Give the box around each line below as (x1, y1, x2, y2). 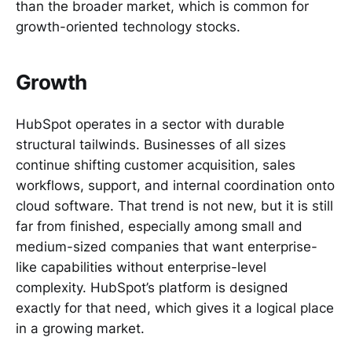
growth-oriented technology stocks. (16, 18, 240, 35)
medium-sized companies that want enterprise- (16, 239, 317, 255)
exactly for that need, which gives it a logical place (16, 300, 334, 317)
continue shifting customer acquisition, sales (16, 157, 295, 174)
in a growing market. (16, 321, 145, 337)
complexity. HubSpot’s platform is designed (16, 280, 288, 296)
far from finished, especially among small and (16, 218, 302, 235)
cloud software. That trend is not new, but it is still (16, 198, 333, 214)
